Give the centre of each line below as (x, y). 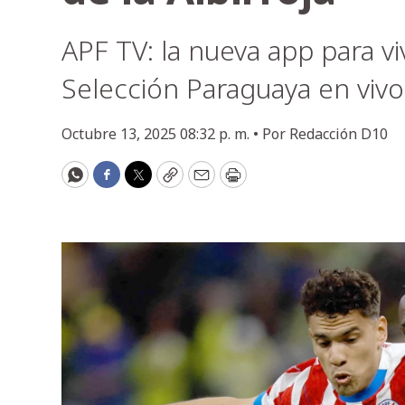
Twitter (166, 182)
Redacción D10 (339, 134)
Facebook (143, 182)
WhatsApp (115, 182)
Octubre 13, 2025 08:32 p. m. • (162, 134)
